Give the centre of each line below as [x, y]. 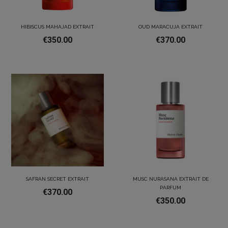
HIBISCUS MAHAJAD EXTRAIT [58, 27]
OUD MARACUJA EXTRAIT [170, 27]
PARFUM [170, 187]
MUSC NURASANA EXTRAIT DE [170, 179]
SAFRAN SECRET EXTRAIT [58, 179]
